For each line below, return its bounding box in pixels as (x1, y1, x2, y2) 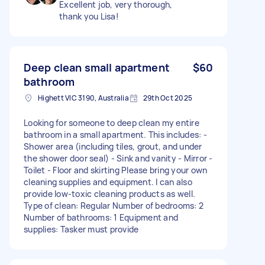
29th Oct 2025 (143, 92, 192, 103)
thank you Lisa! (59, 10, 119, 22)
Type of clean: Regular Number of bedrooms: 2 (24, 199, 203, 211)
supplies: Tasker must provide (24, 223, 139, 235)
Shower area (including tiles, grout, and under (24, 140, 202, 152)
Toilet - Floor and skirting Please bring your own (24, 164, 208, 176)
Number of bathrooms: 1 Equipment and (24, 211, 178, 223)
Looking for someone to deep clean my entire (24, 117, 199, 128)
